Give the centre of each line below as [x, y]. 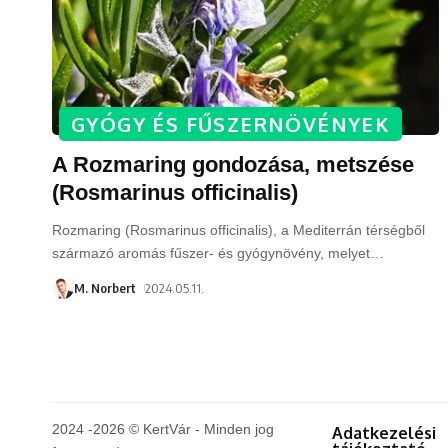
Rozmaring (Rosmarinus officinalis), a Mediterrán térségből [238, 229]
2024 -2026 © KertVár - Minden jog [163, 428]
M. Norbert [105, 287]
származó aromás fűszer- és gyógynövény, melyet [211, 252]
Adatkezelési [384, 432]
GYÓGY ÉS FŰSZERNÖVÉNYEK [231, 123]
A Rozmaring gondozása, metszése [233, 164]
